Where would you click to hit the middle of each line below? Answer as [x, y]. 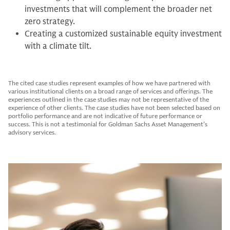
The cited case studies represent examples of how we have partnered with [109, 83]
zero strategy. [50, 22]
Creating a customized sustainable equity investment [123, 34]
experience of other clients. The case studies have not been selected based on [114, 108]
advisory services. [32, 132]
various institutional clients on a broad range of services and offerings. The [110, 91]
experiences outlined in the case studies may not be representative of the [109, 100]
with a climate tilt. [58, 46]
